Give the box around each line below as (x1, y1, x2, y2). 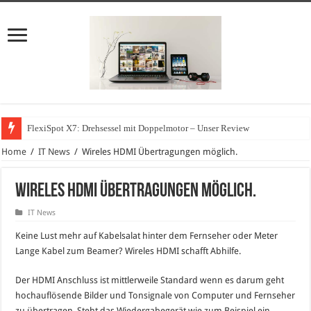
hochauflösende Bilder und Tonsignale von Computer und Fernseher (15, 289, 296, 301)
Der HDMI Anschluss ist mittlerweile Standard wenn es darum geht (15, 274, 285, 285)
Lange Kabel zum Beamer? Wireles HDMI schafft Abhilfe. (15, 245, 242, 256)
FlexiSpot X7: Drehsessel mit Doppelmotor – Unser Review (27, 122, 250, 133)
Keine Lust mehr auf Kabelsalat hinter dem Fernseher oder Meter (15, 230, 278, 241)
